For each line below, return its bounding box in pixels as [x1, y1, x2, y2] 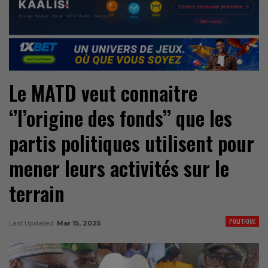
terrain [9, 178, 65, 208]
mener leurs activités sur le [9, 153, 229, 183]
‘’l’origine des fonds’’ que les [9, 103, 232, 133]
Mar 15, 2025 [57, 218, 100, 227]
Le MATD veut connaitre [9, 78, 197, 108]
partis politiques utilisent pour [9, 128, 254, 158]
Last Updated [9, 218, 56, 227]
